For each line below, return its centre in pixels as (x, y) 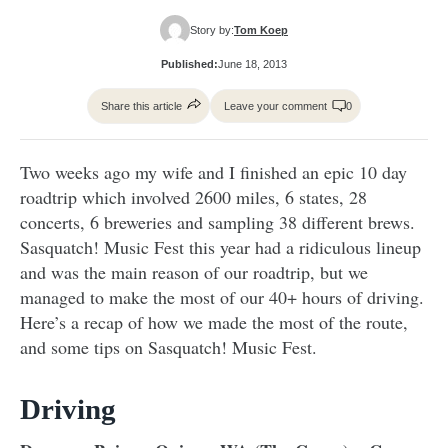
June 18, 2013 (252, 64)
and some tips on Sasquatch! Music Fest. (168, 347)
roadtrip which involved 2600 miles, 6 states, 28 (193, 197)
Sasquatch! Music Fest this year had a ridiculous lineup (220, 247)
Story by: (212, 30)
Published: (189, 64)
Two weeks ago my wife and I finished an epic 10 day (213, 172)
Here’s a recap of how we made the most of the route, (214, 322)
